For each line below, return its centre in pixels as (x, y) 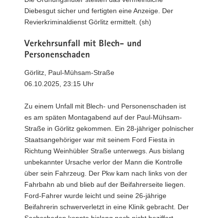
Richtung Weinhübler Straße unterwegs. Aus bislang (104, 151)
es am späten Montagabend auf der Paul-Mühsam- (103, 117)
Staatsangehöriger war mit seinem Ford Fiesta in (100, 139)
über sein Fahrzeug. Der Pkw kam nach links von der (106, 173)
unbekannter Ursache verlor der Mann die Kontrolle (103, 162)
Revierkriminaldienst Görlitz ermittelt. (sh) (88, 22)
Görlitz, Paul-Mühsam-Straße (69, 72)
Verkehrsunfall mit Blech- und (83, 45)
